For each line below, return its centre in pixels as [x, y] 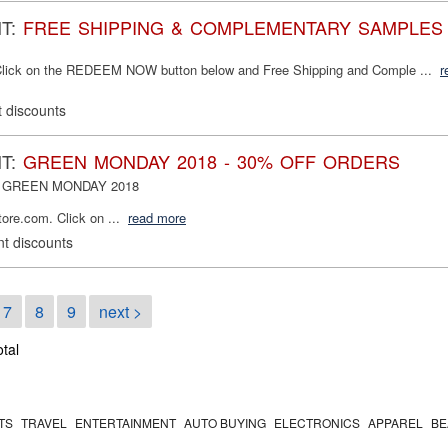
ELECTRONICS [317, 423]
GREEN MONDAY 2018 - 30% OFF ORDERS [211, 161]
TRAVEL [44, 423]
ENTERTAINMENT [125, 423]
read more [157, 218]
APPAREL [395, 423]
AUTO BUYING [225, 423]
